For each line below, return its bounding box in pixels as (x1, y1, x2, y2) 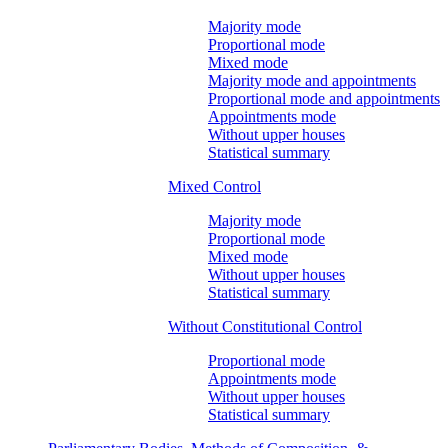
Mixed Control (168, 177, 261, 195)
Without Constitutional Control (168, 317, 362, 335)
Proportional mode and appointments (208, 89, 440, 107)
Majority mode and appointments (208, 71, 416, 89)
